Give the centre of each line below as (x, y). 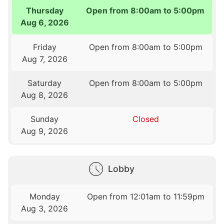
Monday (44, 196)
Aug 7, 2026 (44, 59)
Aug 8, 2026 (45, 95)
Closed (145, 119)
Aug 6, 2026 (45, 22)
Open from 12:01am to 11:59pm (145, 196)
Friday (44, 47)
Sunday (45, 119)
